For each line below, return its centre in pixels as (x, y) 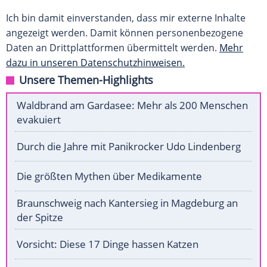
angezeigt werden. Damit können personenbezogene (125, 33)
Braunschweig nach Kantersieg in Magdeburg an (127, 203)
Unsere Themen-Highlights (86, 80)
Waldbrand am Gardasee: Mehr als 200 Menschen (132, 105)
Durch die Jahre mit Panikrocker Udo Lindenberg (129, 147)
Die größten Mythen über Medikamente (109, 176)
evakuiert (39, 120)
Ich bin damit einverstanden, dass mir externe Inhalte (126, 18)
